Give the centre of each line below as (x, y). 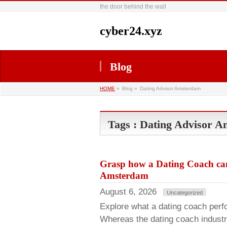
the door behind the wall (133, 7)
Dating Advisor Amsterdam (170, 88)
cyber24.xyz (131, 31)
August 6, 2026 (128, 192)
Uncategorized (185, 193)
